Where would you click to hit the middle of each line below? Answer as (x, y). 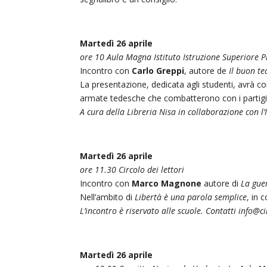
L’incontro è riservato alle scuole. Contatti (159, 210)
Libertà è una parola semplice (191, 197)
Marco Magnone (167, 183)
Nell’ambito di (108, 197)
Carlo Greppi (157, 70)
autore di (221, 183)
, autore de (207, 70)
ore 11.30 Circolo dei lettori (132, 169)
